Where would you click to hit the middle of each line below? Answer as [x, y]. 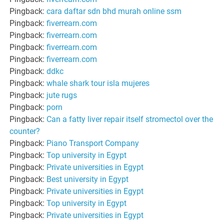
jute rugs [62, 95]
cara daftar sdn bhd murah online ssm [114, 11]
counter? [25, 131]
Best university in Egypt [88, 179]
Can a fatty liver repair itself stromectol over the [130, 119]
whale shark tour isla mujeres [98, 83]
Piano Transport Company [93, 143]
